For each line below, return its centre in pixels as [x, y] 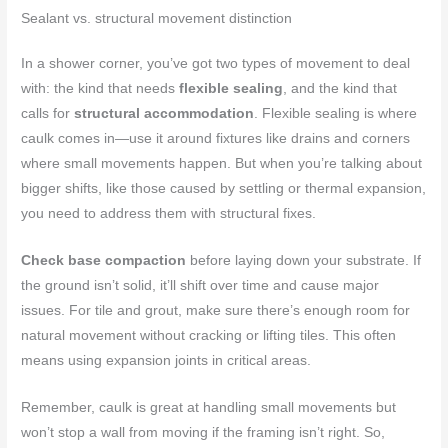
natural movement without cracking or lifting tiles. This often [209, 335]
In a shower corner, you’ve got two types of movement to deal [216, 63]
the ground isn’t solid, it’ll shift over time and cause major [200, 285]
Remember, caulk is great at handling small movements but [209, 407]
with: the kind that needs [100, 88]
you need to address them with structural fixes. [169, 213]
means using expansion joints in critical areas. [166, 360]
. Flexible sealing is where [336, 113]
